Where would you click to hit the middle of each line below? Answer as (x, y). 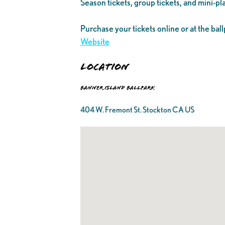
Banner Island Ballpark (117, 88)
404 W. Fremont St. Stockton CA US (137, 109)
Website (95, 42)
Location (104, 67)
